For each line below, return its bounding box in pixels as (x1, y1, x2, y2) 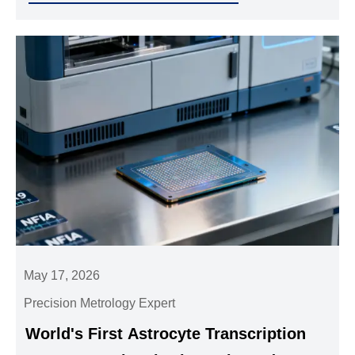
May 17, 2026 (24, 268, 101, 282)
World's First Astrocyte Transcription (25, 324, 307, 342)
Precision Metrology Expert (24, 296, 176, 310)
